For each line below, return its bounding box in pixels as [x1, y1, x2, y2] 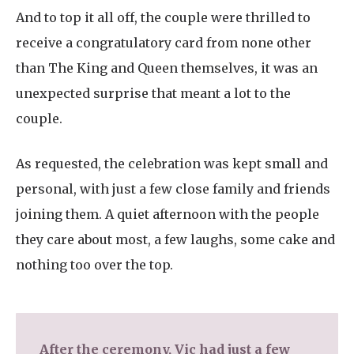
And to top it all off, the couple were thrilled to [16, 9, 311, 26]
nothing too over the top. [16, 257, 173, 273]
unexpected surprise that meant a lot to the [16, 85, 291, 102]
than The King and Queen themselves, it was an [16, 60, 318, 77]
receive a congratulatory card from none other [16, 35, 311, 51]
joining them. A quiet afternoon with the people [16, 206, 319, 223]
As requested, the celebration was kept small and [16, 156, 328, 172]
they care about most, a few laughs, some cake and [16, 232, 335, 248]
